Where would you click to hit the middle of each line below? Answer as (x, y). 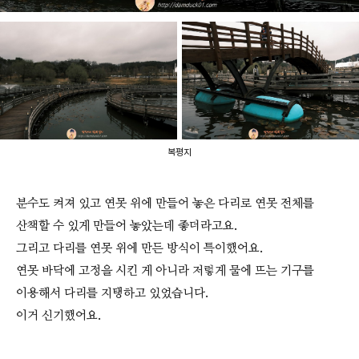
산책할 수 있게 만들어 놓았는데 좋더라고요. (127, 226)
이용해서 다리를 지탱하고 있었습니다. (112, 294)
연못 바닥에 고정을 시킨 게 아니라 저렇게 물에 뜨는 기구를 (165, 271)
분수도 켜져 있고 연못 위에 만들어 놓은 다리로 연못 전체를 (165, 204)
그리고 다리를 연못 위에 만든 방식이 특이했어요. (139, 249)
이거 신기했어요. (58, 316)
